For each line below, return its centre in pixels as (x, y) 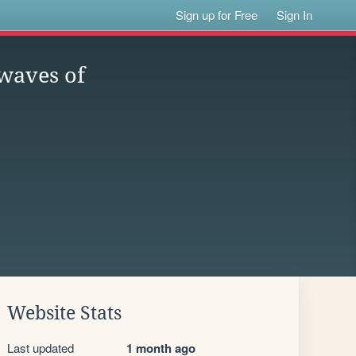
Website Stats (64, 313)
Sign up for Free (217, 15)
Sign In (295, 15)
